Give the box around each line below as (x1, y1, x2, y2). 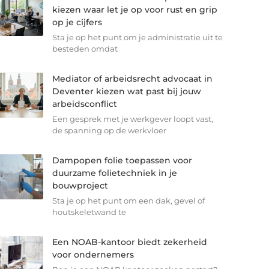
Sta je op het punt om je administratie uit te (52, 32, 223, 43)
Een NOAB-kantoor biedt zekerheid (52, 237, 207, 248)
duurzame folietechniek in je (52, 168, 177, 179)
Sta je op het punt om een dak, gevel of (52, 196, 205, 206)
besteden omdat (52, 44, 118, 54)
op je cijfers (52, 17, 102, 28)
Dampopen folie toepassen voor (52, 155, 192, 166)
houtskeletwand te (52, 207, 126, 217)
